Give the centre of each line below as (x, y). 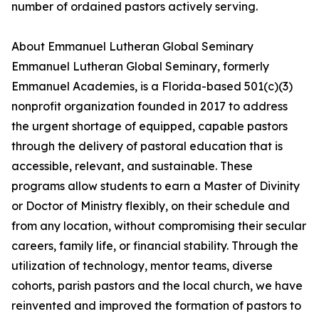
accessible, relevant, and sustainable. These (132, 166)
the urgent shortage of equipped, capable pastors (150, 126)
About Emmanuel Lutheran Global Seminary (132, 47)
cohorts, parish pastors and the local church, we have (157, 286)
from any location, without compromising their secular (159, 226)
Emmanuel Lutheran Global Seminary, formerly (140, 67)
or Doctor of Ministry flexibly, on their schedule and (151, 206)
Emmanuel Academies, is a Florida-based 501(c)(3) (152, 87)
